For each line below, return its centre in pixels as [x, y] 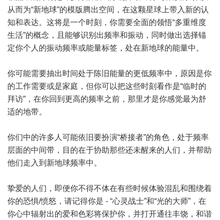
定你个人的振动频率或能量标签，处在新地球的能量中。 [106, 48]
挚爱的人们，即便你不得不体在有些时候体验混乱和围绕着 [110, 188]
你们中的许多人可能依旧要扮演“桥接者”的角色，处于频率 [108, 137]
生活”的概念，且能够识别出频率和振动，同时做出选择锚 [107, 35]
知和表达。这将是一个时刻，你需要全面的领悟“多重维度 [107, 22]
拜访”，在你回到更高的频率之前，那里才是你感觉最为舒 [107, 99]
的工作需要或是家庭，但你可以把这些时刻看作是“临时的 [107, 86]
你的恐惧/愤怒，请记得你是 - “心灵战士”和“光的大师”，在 [107, 201]
